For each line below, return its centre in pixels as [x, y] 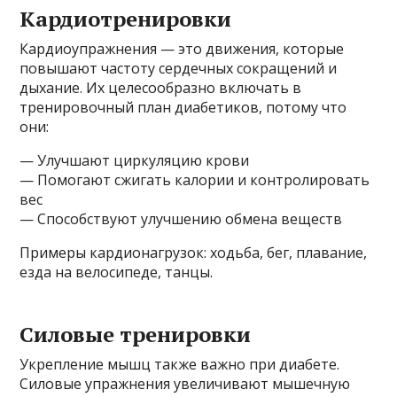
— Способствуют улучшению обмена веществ [181, 219]
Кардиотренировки [126, 19]
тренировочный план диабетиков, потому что [183, 107]
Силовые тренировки [136, 334]
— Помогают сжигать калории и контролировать [195, 180]
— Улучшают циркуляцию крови [135, 160]
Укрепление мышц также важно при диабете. [180, 364]
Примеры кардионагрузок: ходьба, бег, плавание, [194, 253]
